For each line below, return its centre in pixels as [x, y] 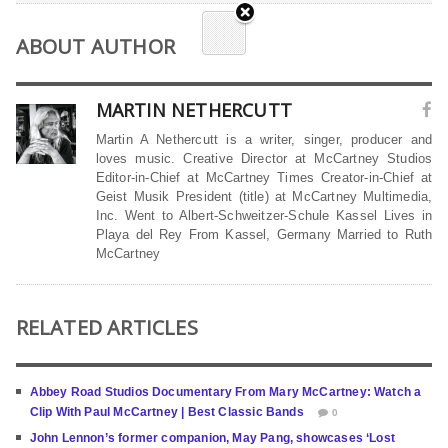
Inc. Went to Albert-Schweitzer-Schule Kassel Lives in [264, 216]
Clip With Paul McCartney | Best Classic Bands [166, 412]
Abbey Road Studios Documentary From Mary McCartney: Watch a [225, 392]
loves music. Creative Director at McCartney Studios [264, 159]
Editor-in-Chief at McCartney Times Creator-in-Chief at [264, 178]
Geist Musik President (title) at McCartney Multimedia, [264, 197]
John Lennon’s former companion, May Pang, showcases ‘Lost [212, 438]
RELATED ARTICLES [106, 328]
